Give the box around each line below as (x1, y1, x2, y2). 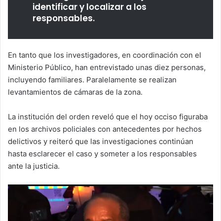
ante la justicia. (8, 161, 60, 171)
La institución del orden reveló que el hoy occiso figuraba (8, 112, 208, 122)
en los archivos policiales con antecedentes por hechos (8, 124, 202, 134)
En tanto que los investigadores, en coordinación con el (8, 50, 201, 60)
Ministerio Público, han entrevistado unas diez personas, (8, 63, 206, 73)
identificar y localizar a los (33, 1, 147, 13)
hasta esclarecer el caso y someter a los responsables (8, 149, 197, 159)
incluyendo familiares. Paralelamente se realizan (8, 75, 177, 85)
